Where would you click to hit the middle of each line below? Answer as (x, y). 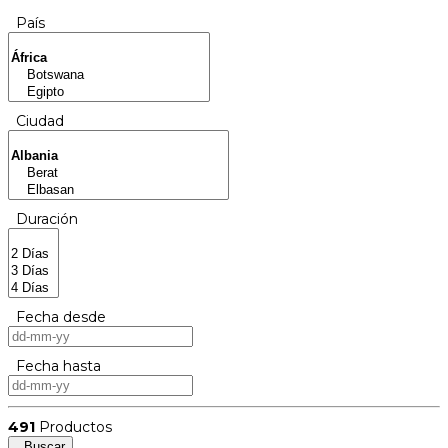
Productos (73, 426)
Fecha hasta (54, 365)
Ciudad (36, 120)
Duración (43, 218)
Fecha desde (57, 316)
